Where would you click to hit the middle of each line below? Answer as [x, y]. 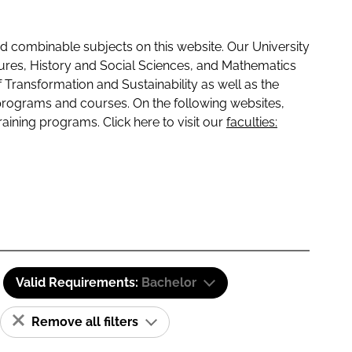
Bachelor [169, 282]
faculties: [252, 122]
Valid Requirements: [79, 282]
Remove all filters [85, 322]
